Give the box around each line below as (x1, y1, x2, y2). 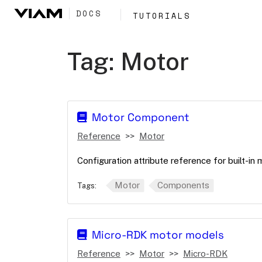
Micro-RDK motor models (92, 227, 225, 242)
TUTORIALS (132, 10, 191, 22)
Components (157, 180, 209, 190)
